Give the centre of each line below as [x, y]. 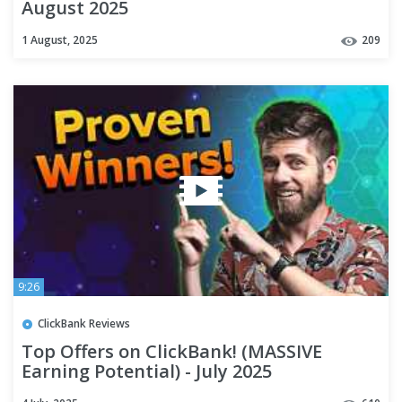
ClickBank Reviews [84, 324]
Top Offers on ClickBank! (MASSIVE [172, 352]
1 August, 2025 [60, 40]
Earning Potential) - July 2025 [147, 371]
